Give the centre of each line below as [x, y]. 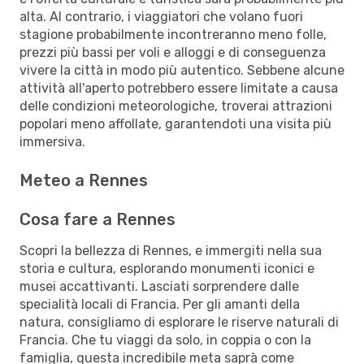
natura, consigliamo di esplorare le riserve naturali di [179, 322]
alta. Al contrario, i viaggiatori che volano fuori [161, 16]
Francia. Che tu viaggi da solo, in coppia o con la [165, 340]
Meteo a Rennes [84, 180]
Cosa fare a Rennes [97, 219]
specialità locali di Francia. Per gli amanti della [160, 304]
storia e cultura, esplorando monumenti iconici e [167, 268]
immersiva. [52, 141]
